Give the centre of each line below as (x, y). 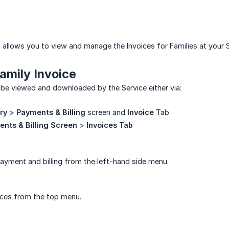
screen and (106, 112)
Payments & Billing (51, 112)
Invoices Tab (110, 125)
